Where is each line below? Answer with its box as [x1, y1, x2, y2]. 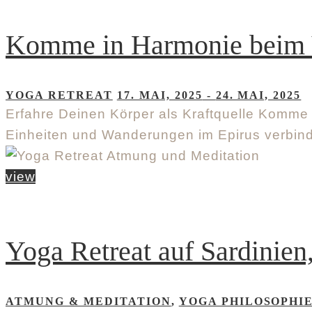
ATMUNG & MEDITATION [6, 295, 171, 307]
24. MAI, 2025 [215, 89, 302, 102]
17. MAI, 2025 [116, 89, 203, 102]
